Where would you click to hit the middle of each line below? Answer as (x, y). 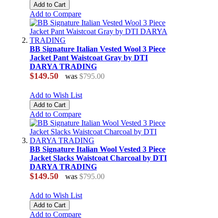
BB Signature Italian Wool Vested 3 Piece (97, 149)
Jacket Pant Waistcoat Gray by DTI (89, 58)
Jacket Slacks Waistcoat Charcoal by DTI (98, 158)
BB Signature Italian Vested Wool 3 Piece (97, 49)
